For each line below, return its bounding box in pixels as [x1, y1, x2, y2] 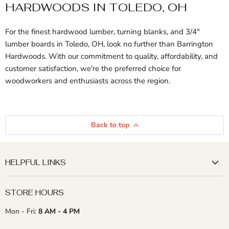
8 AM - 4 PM [38, 206, 80, 216]
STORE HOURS [5, 187, 64, 197]
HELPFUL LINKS [5, 157, 66, 168]
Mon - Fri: [5, 206, 38, 216]
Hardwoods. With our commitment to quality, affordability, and [5, 51, 218, 62]
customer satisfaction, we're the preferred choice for [5, 63, 181, 74]
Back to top [91, 120, 129, 130]
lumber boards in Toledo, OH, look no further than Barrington [5, 39, 213, 50]
